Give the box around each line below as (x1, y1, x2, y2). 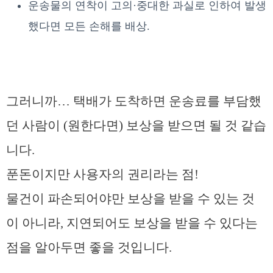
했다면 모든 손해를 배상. (28, 19, 150, 32)
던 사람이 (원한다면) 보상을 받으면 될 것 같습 (6, 118, 266, 133)
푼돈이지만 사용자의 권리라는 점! (6, 166, 199, 182)
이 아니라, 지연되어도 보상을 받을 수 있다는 (6, 215, 258, 230)
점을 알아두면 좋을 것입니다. (6, 239, 172, 255)
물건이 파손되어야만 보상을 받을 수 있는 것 (6, 191, 255, 206)
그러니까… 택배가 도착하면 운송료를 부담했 (6, 93, 261, 108)
